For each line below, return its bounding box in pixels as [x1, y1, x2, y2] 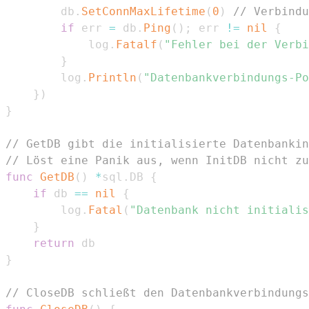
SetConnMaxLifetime [81, 4, 206, 18]
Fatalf [116, 37, 157, 51]
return [33, 236, 74, 250]
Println [88, 70, 137, 84]
